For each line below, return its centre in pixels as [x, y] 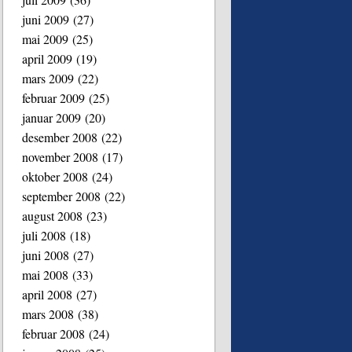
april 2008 [48, 294]
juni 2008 [46, 255]
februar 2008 [54, 333]
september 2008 [62, 196]
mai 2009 [46, 38]
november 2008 [60, 156]
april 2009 [48, 58]
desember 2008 [60, 137]
